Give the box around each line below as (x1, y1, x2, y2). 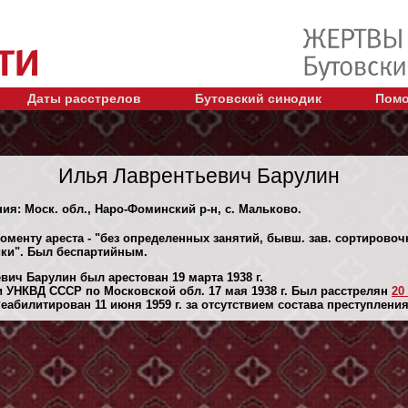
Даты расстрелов (27, 90, 141, 106)
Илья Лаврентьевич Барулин (58, 163, 340, 188)
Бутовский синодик (195, 90, 321, 106)
